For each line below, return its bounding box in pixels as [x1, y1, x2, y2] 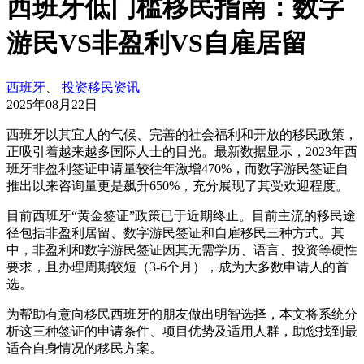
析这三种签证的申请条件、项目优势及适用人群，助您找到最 [6, 323, 357, 338]
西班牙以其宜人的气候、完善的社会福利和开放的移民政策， [6, 127, 357, 141]
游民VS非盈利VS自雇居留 [6, 28, 307, 58]
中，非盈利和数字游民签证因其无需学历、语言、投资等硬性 [6, 242, 357, 257]
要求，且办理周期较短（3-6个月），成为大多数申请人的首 [6, 259, 349, 274]
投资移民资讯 [62, 80, 140, 94]
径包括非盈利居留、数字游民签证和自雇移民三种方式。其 [6, 225, 344, 240]
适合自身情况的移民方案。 [6, 340, 162, 355]
